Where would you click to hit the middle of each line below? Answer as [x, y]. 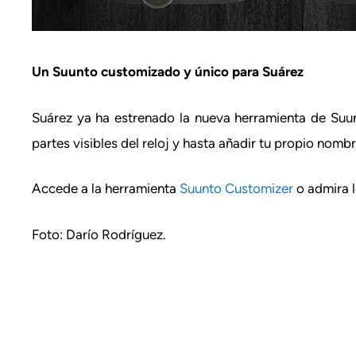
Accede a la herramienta [106, 188]
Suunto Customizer [236, 188]
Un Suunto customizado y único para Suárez [168, 72]
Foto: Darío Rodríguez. [99, 234]
